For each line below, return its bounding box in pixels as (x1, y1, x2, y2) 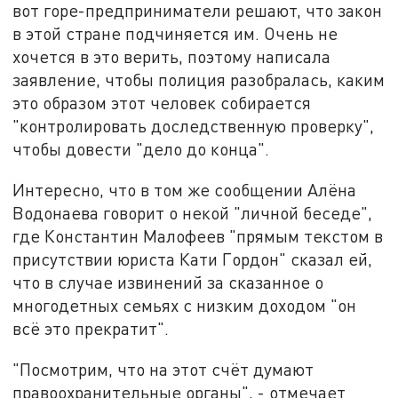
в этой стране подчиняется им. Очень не (12, 23, 338, 44)
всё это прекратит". (12, 317, 174, 338)
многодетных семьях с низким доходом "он (12, 294, 357, 315)
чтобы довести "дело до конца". (12, 139, 270, 160)
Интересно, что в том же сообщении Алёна (12, 179, 357, 200)
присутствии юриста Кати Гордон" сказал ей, (12, 248, 373, 269)
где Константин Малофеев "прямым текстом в (12, 225, 384, 246)
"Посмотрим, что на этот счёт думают (12, 358, 314, 379)
